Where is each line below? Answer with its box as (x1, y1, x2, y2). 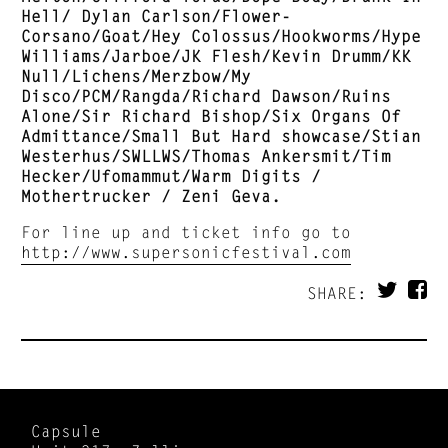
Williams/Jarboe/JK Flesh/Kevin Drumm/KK (21, 46, 412, 65)
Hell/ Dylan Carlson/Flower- (21, 6, 292, 25)
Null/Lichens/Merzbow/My (21, 66, 252, 85)
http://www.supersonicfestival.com (21, 242, 352, 261)
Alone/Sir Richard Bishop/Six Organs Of (21, 106, 402, 125)
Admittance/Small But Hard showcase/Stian (21, 126, 422, 145)
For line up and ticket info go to (21, 222, 352, 241)
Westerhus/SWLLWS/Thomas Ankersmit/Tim (21, 146, 392, 165)
